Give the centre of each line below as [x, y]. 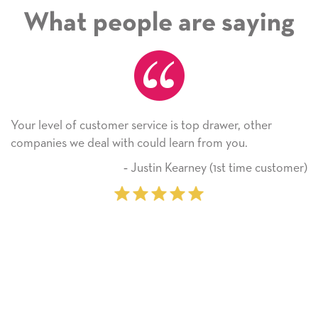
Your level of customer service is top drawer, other [141, 125]
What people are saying [159, 23]
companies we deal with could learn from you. [129, 143]
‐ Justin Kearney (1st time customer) [215, 169]
